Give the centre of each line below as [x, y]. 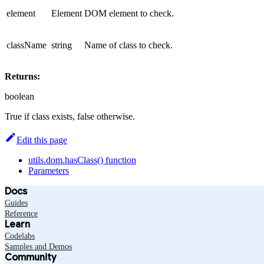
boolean [19, 96]
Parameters [49, 170]
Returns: [22, 76]
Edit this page [42, 140]
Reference [21, 213]
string [62, 45]
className [27, 45]
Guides [16, 203]
